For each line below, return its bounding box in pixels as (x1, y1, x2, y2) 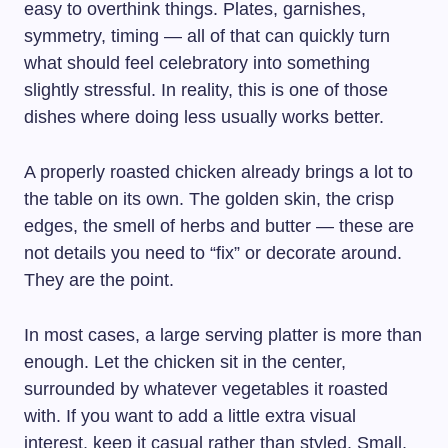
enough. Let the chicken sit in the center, (24, 352, 346, 373)
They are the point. (24, 270, 174, 291)
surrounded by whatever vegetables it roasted (24, 379, 388, 400)
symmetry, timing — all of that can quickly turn (24, 26, 390, 47)
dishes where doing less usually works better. (24, 107, 384, 128)
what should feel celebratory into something (24, 53, 370, 74)
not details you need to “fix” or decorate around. (24, 243, 402, 264)
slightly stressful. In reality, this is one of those (24, 80, 388, 101)
